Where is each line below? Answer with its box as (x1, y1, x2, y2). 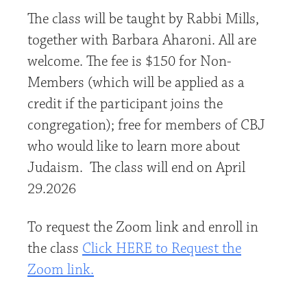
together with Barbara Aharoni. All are (27, 31, 256, 50)
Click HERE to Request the (82, 239, 241, 258)
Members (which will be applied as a (27, 73, 245, 93)
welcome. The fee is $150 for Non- (27, 52, 232, 71)
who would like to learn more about (27, 137, 240, 156)
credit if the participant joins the (27, 95, 223, 114)
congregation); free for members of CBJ (27, 116, 265, 135)
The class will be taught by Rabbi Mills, (27, 10, 259, 29)
